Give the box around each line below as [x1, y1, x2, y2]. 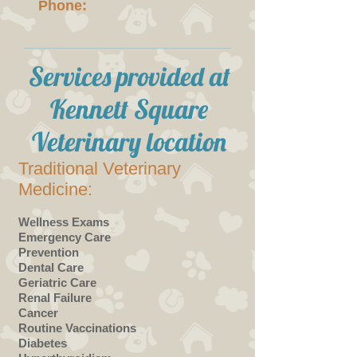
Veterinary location [32, 125, 226, 158]
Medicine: [18, 179, 92, 199]
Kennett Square [50, 92, 208, 125]
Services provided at [28, 60, 230, 92]
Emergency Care [18, 230, 111, 244]
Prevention [18, 245, 79, 259]
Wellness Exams [18, 215, 109, 229]
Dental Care [18, 261, 84, 274]
